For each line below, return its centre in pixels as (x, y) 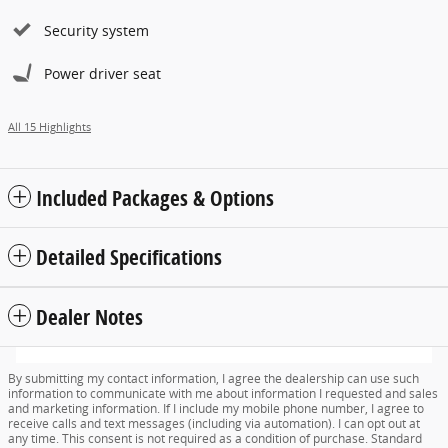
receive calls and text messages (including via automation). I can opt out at (214, 423)
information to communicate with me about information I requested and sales (223, 393)
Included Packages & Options (155, 197)
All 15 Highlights (49, 126)
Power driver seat (102, 73)
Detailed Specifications (129, 256)
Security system (96, 30)
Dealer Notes (89, 316)
